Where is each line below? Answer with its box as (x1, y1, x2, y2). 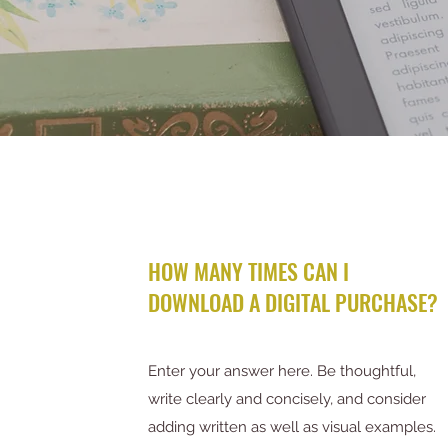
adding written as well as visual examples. (148, 417, 437, 436)
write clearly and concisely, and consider (148, 389, 427, 408)
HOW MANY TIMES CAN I (148, 254, 350, 287)
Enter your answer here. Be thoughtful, (148, 361, 417, 380)
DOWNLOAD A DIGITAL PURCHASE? (148, 285, 439, 318)
